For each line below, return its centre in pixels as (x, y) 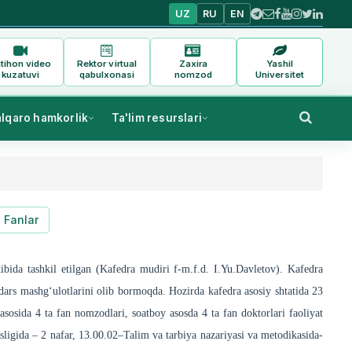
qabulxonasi (107, 74)
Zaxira (193, 63)
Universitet (280, 74)
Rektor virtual (107, 63)
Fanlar (21, 220)
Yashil (280, 63)
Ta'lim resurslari (156, 118)
